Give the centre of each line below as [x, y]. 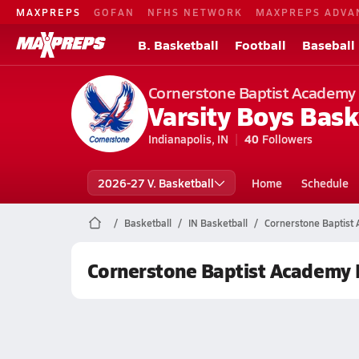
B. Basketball [178, 44]
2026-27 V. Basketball [155, 183]
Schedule [325, 183]
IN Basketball [218, 223]
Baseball [329, 44]
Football [260, 44]
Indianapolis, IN [188, 139]
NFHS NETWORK [195, 12]
